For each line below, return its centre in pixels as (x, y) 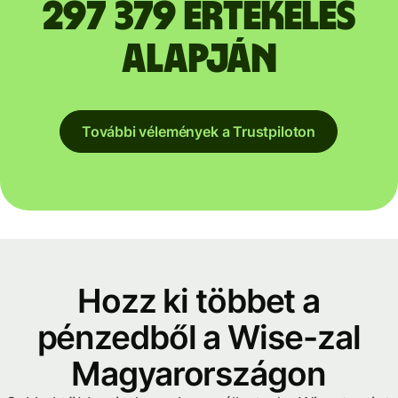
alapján (199, 60)
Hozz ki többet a (199, 300)
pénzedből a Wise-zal (199, 337)
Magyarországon (199, 373)
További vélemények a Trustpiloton (199, 131)
